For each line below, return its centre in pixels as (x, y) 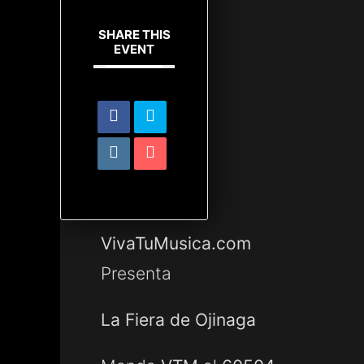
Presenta (136, 273)
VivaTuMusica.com (176, 243)
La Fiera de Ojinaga (178, 320)
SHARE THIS (134, 35)
